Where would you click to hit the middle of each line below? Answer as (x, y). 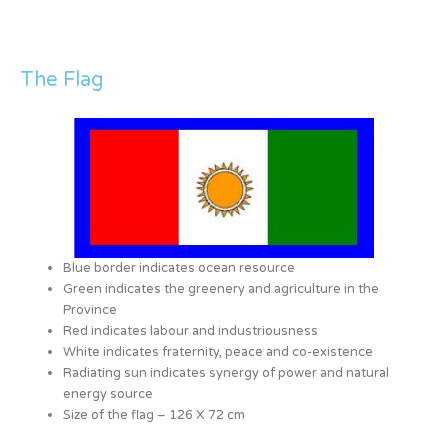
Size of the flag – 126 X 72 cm (154, 414)
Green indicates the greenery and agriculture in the (221, 288)
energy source (108, 393)
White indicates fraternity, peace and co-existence (218, 351)
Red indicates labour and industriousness (191, 330)
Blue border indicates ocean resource (179, 267)
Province (90, 309)
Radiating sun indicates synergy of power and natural (226, 372)
